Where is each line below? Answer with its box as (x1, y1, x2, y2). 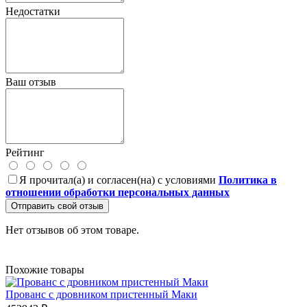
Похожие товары (5, 263, 84, 275)
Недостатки (5, 5, 60, 17)
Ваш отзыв (5, 75, 56, 88)
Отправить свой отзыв (11, 200, 103, 211)
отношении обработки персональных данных (5, 186, 230, 198)
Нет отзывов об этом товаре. (5, 223, 139, 236)
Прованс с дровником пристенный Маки (5, 288, 197, 300)
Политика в (219, 173, 277, 186)
